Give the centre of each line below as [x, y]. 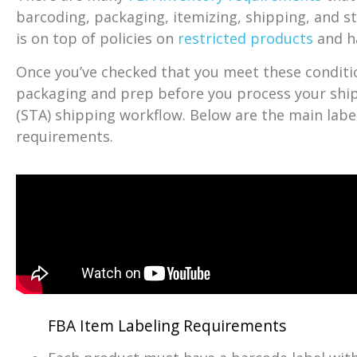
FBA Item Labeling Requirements [167, 326]
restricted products [245, 39]
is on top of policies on [97, 39]
